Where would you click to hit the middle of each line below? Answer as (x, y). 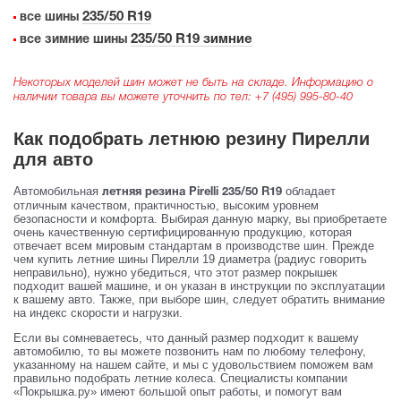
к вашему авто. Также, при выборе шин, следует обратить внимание (199, 300)
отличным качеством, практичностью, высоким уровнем (166, 206)
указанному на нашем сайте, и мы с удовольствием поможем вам (193, 365)
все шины (49, 17)
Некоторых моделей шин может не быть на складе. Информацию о (193, 82)
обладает (311, 192)
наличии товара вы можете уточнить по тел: (134, 97)
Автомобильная (58, 192)
